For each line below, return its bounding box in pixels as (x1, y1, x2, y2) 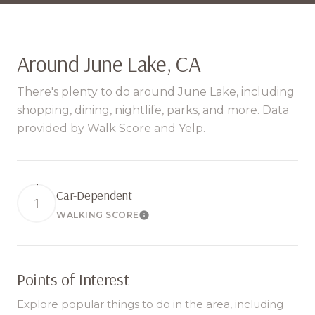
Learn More (139, 212, 204, 226)
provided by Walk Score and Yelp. (17, 122, 205, 135)
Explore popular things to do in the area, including (17, 297, 283, 311)
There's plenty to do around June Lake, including (17, 85, 295, 98)
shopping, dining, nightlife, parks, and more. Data (17, 103, 289, 117)
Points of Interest (17, 269, 129, 290)
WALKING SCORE (56, 209, 139, 220)
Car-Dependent (56, 186, 132, 203)
